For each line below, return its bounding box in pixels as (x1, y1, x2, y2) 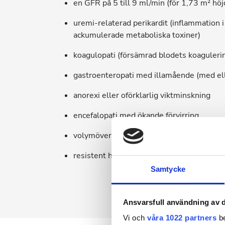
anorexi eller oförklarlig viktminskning (73, 90, 210, 101)
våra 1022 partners (147, 213, 216, 222)
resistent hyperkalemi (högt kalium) (73, 150, 202, 161)
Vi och (123, 213, 147, 222)
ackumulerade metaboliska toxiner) (73, 30, 200, 41)
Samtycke (151, 165, 185, 174)
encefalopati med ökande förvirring (73, 110, 199, 121)
